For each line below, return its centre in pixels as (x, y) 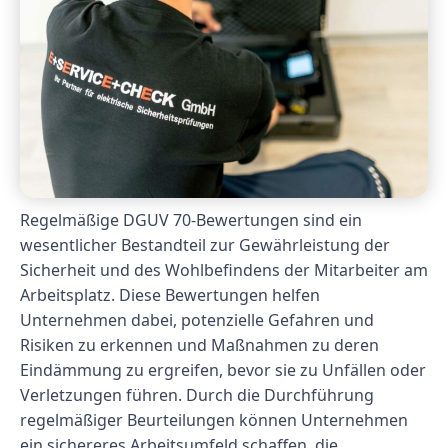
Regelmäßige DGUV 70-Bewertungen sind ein (191, 219)
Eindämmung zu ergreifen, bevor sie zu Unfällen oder (223, 369)
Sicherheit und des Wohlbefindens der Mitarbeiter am (224, 269)
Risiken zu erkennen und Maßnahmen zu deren (199, 344)
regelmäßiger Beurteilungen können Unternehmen (214, 419)
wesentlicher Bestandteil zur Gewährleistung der (205, 244)
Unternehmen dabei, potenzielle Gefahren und (197, 319)
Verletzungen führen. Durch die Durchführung (197, 394)
